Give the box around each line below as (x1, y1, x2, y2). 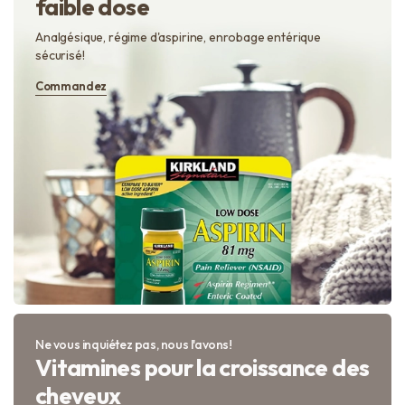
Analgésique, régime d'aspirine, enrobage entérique (35, 29, 321, 46)
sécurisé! (35, 47, 85, 64)
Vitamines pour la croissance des (35, 353, 370, 383)
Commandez (35, 79, 108, 94)
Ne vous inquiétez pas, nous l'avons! (35, 336, 232, 353)
